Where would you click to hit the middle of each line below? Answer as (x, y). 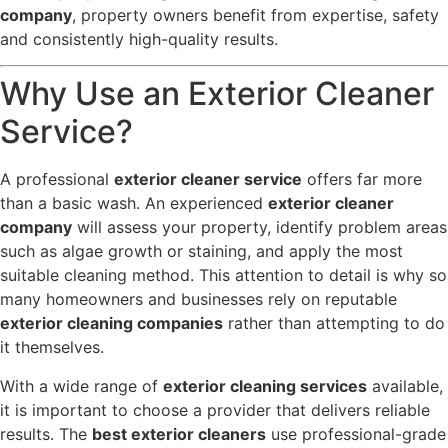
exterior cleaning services (265, 385)
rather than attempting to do (334, 323)
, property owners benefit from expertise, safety (255, 14)
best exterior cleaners (179, 433)
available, (405, 385)
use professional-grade (356, 433)
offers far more (362, 179)
